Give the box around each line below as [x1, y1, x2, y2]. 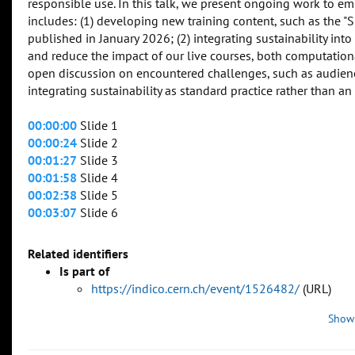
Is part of [59, 263, 109, 280]
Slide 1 [77, 117, 118, 134]
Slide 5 [77, 187, 118, 204]
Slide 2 [77, 135, 118, 151]
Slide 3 [77, 152, 118, 169]
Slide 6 [77, 204, 118, 221]
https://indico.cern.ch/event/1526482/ [91, 281, 300, 297]
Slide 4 [77, 170, 118, 186]
